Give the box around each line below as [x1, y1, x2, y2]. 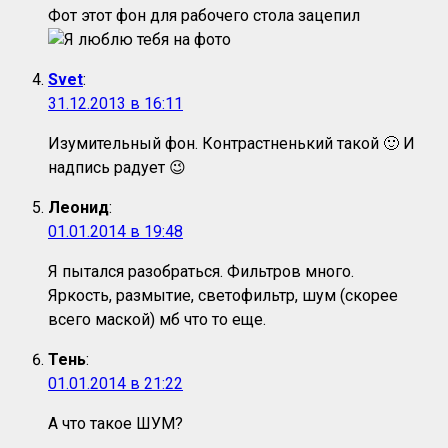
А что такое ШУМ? [48, 414, 183, 434]
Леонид [48, 198, 109, 218]
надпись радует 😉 [48, 158, 186, 178]
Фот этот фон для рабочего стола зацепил [48, 6, 360, 26]
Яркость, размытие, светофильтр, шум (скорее [48, 286, 398, 306]
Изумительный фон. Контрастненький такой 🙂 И [48, 134, 415, 154]
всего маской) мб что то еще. [48, 310, 266, 330]
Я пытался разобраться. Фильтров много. [48, 262, 354, 282]
